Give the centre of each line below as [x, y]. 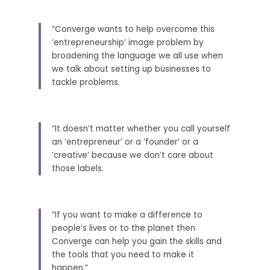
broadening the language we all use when [137, 56]
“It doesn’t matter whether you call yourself [141, 129]
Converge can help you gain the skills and [137, 241]
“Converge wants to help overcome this [133, 29]
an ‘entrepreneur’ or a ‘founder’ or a [125, 142]
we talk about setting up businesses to [131, 69]
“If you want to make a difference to [127, 215]
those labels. [79, 168]
